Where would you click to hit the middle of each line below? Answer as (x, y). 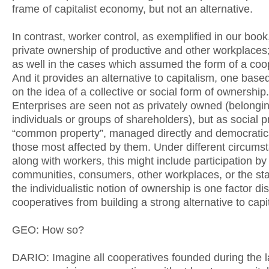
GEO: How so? (48, 230)
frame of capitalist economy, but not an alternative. (132, 9)
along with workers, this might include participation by (139, 161)
